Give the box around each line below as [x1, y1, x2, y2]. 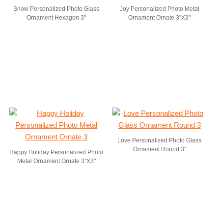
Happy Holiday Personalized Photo [9, 149, 104, 156]
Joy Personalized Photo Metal [119, 5, 199, 12]
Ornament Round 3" [133, 146, 186, 153]
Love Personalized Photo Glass [117, 137, 202, 144]
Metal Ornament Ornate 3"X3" [17, 158, 96, 165]
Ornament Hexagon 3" [27, 14, 86, 21]
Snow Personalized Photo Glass [13, 5, 100, 12]
